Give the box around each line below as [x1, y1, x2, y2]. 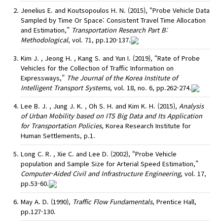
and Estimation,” [21, 25, 72, 35]
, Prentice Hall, [152, 197, 197, 207]
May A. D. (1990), [21, 197, 73, 207]
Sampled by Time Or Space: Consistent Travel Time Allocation [21, 15, 206, 25]
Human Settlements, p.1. [21, 131, 96, 141]
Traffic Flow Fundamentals [73, 197, 153, 207]
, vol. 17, [181, 169, 207, 179]
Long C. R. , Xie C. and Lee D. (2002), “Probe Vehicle [21, 149, 177, 159]
